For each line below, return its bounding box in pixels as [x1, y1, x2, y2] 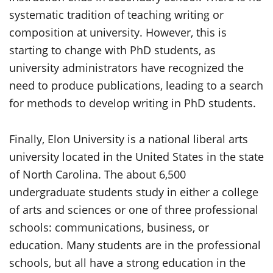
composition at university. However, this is [9, 25, 227, 40]
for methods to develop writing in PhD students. [9, 96, 256, 110]
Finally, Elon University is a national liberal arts [9, 132, 248, 146]
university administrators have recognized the [9, 60, 244, 75]
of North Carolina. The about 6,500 [9, 167, 186, 182]
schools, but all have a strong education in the [9, 255, 246, 270]
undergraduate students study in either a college [9, 185, 258, 199]
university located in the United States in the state [9, 149, 264, 164]
